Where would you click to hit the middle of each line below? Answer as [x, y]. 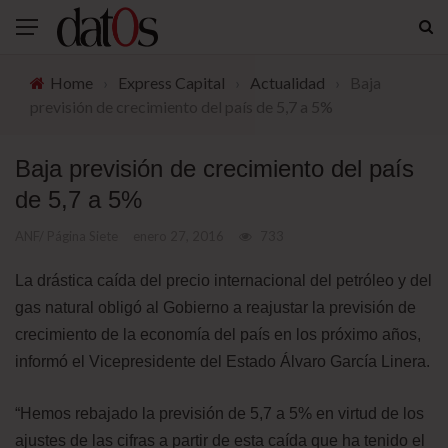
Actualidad [287, 82]
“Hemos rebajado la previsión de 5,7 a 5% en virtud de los [219, 413]
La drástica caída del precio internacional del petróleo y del [223, 280]
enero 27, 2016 [178, 236]
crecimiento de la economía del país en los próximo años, [218, 334]
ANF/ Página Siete [66, 236]
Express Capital [171, 82]
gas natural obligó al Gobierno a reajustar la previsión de [215, 307]
